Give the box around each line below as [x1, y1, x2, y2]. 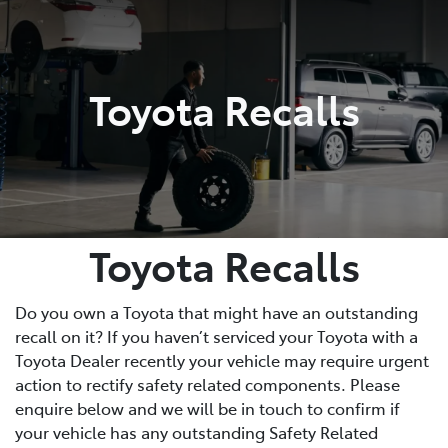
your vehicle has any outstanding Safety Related [15, 420, 378, 443]
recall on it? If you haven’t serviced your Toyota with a [15, 324, 418, 347]
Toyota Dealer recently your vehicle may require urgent [15, 348, 429, 371]
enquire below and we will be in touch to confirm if [15, 396, 400, 419]
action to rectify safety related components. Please [15, 372, 400, 395]
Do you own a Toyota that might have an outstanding [15, 300, 418, 323]
